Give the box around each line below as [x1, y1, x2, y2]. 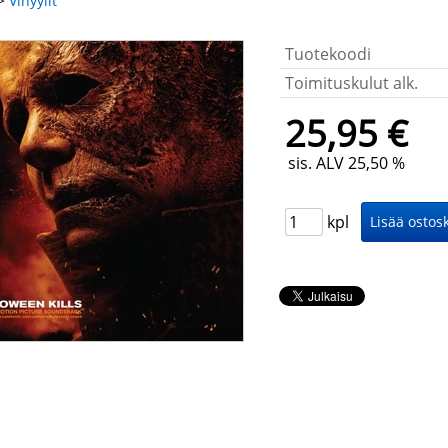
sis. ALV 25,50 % [288, 152, 405, 175]
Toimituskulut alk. [285, 72, 418, 95]
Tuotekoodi [285, 43, 371, 66]
